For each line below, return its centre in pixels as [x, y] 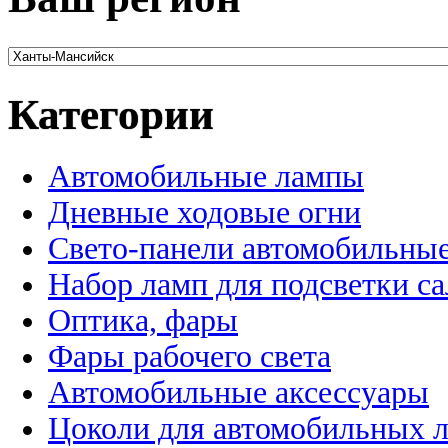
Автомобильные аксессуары [238, 393]
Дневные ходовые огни [204, 213]
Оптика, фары [143, 321]
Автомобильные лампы [206, 177]
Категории [111, 115]
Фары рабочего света [189, 357]
